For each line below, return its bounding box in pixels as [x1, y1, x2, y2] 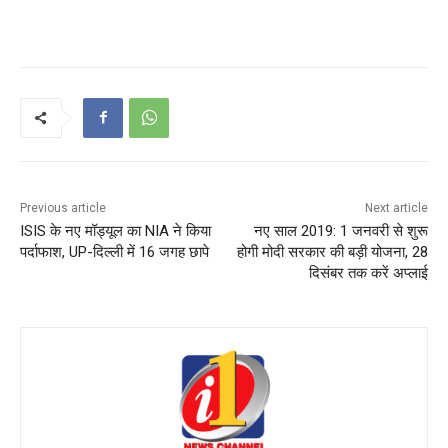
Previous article [20, 200, 106, 215]
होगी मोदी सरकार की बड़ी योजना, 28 [236, 242, 428, 261]
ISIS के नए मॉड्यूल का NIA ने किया [20, 221, 211, 240]
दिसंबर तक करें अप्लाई [308, 263, 428, 282]
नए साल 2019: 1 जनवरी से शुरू [253, 221, 428, 240]
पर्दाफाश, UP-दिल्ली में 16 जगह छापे [20, 242, 209, 261]
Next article [364, 200, 428, 215]
